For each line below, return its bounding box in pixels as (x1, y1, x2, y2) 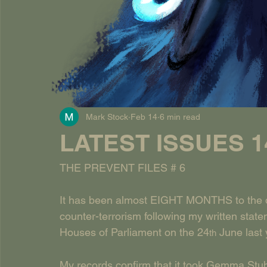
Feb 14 (131, 111, 157, 122)
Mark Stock (86, 111, 128, 122)
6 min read (160, 111, 200, 122)
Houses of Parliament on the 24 (60, 226, 209, 238)
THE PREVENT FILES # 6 (60, 162, 185, 174)
